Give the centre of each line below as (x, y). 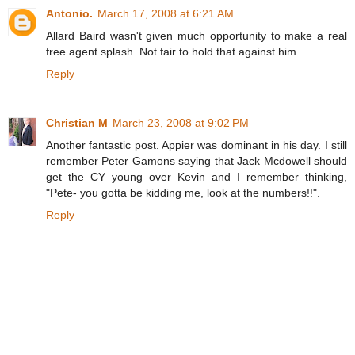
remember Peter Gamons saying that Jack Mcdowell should (197, 161)
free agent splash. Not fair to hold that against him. (173, 52)
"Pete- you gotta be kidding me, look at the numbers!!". (183, 193)
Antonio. (69, 14)
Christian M (77, 123)
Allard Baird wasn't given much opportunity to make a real (197, 36)
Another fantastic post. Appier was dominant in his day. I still (197, 145)
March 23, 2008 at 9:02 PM (181, 123)
